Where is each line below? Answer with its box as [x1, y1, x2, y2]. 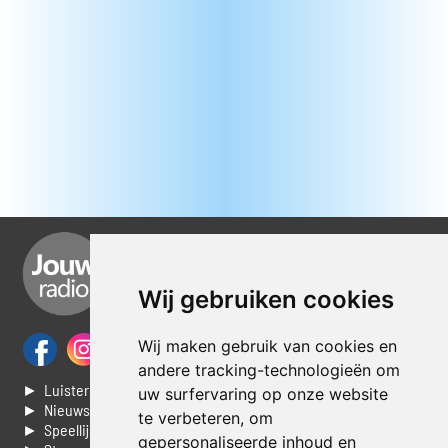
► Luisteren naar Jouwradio [22, 380, 205, 400]
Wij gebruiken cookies [137, 285, 394, 314]
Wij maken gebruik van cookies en [137, 336, 397, 356]
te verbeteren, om [137, 408, 273, 428]
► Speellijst [22, 420, 102, 440]
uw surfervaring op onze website [137, 384, 388, 404]
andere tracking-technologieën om [137, 360, 400, 380]
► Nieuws [22, 400, 91, 420]
